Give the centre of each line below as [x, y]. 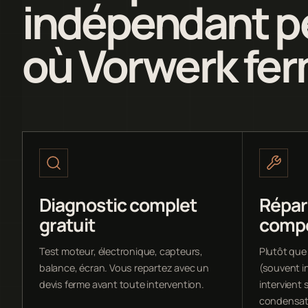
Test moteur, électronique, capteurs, [121, 251]
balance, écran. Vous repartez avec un [124, 267]
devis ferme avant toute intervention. [122, 284]
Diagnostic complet [118, 205]
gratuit [67, 224]
